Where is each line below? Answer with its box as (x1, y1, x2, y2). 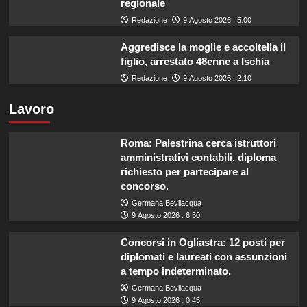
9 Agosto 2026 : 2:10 (182, 74, 251, 83)
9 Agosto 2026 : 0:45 (131, 296, 200, 305)
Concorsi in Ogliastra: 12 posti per (120, 236, 285, 249)
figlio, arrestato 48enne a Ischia (120, 56, 269, 68)
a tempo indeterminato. (120, 265, 231, 278)
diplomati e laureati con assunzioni (120, 251, 287, 263)
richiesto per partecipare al (120, 166, 249, 178)
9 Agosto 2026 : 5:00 (182, 16, 251, 25)
